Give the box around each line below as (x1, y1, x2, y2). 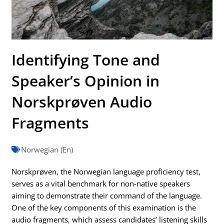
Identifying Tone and (11, 49, 160, 70)
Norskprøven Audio (11, 91, 152, 112)
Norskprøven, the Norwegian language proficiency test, (11, 166, 201, 177)
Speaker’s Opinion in (11, 70, 160, 91)
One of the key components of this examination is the (11, 202, 196, 213)
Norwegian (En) (21, 144, 73, 155)
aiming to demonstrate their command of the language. (11, 190, 202, 201)
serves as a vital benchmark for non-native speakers (11, 178, 190, 189)
